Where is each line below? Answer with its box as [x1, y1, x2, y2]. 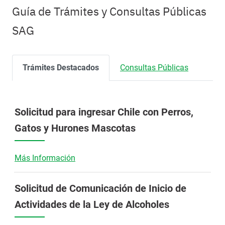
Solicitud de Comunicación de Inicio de [15, 182, 186, 194]
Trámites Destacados [23, 63, 99, 72]
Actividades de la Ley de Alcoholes [15, 198, 169, 210]
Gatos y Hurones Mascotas [15, 122, 136, 134]
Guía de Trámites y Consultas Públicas [12, 4, 206, 19]
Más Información [15, 153, 75, 163]
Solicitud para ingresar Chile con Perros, [15, 106, 193, 118]
